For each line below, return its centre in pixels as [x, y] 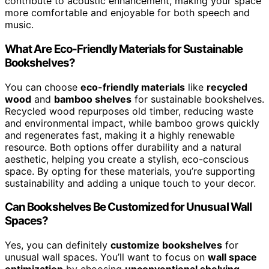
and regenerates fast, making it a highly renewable [120, 135]
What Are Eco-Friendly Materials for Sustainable [124, 49]
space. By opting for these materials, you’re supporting [130, 171]
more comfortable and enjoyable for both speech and [127, 13]
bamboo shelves [93, 99]
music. [19, 25]
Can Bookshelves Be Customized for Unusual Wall [128, 207]
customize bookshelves [166, 245]
